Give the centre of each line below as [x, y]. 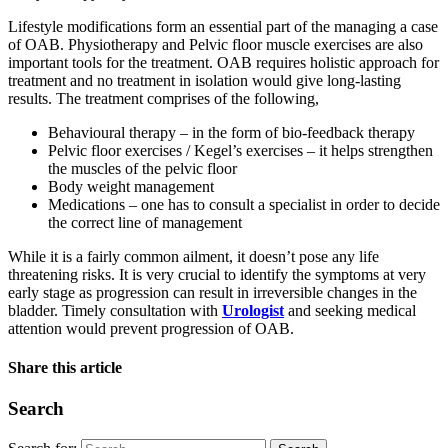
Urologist [253, 310]
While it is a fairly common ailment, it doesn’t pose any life [193, 256]
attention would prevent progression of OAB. [151, 328]
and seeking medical [350, 310]
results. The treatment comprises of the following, [163, 98]
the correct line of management [145, 222]
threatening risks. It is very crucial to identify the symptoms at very [217, 274]
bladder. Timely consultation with [115, 310]
